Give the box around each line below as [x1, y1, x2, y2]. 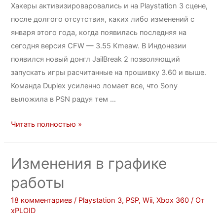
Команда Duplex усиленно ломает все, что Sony [11, 81, 178, 91]
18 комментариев [11, 195, 73, 205]
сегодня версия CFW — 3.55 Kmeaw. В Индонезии [11, 41, 187, 51]
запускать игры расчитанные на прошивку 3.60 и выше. [11, 68, 207, 77]
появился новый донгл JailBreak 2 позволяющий [11, 55, 181, 64]
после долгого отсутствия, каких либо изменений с [11, 15, 195, 24]
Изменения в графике [11, 154, 167, 172]
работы [11, 173, 65, 191]
